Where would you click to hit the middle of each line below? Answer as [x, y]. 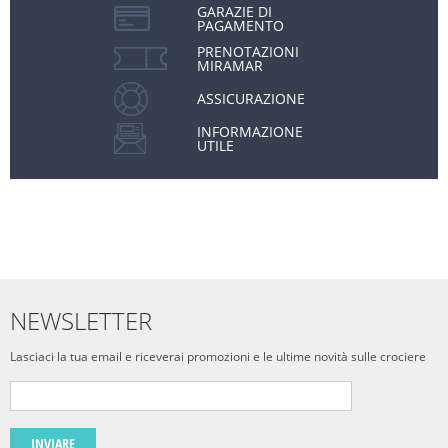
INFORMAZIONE [250, 131]
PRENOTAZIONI [248, 51]
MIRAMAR [230, 65]
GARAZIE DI [234, 11]
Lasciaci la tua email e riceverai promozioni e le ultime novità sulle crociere [218, 356]
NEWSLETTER [81, 320]
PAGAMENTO [240, 25]
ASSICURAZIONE [251, 98]
